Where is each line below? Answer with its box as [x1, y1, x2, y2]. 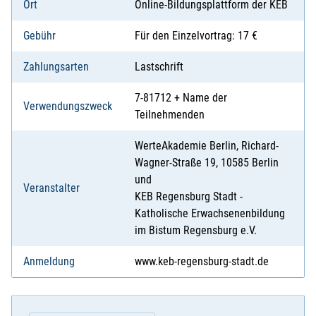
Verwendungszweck [23, 99, 112, 114]
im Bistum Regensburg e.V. [135, 224, 257, 238]
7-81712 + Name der [135, 91, 227, 105]
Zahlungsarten [23, 60, 89, 74]
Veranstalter [23, 181, 80, 195]
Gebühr [23, 29, 56, 43]
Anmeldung [23, 255, 75, 269]
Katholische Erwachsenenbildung [135, 207, 285, 221]
